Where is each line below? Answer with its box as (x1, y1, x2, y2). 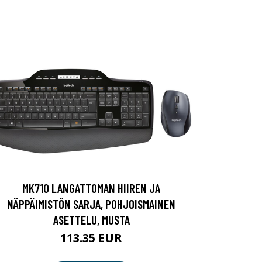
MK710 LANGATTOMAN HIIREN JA (22, 181, 160, 196)
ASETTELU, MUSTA (53, 212, 130, 227)
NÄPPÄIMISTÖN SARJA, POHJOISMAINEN (7, 196, 175, 212)
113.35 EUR (60, 230, 122, 246)
